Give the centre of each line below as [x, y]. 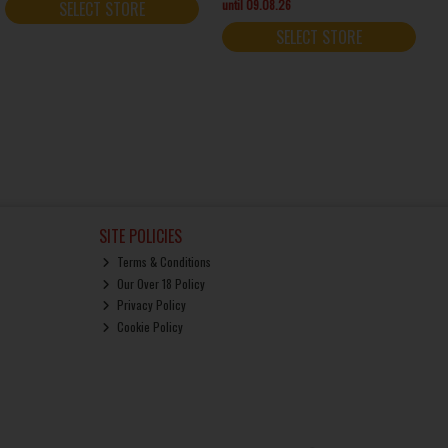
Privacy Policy [150, 305]
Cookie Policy [149, 326]
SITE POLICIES [140, 236]
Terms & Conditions [163, 262]
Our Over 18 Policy [160, 283]
